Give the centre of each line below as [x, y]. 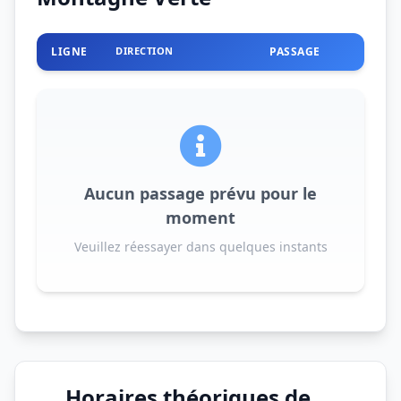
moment [200, 217]
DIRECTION [145, 50]
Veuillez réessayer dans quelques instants [200, 246]
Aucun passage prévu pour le [200, 193]
